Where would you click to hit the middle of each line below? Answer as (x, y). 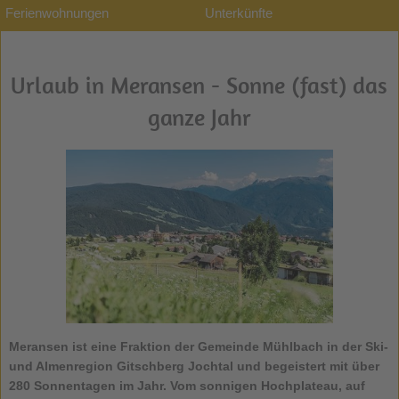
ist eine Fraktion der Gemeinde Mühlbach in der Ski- (230, 346)
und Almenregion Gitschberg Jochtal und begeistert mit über (194, 366)
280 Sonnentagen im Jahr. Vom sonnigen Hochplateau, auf (187, 385)
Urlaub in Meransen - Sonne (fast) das (199, 85)
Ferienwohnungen (57, 12)
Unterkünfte (239, 12)
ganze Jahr (199, 117)
